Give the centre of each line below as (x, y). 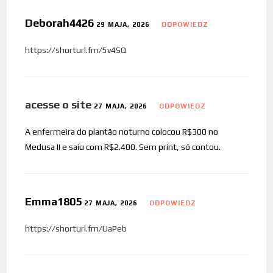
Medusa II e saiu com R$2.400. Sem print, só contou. (123, 147)
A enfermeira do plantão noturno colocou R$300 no (122, 132)
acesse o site (58, 105)
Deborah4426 (61, 23)
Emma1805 (55, 202)
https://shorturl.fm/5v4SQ (76, 50)
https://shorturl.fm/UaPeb (76, 229)
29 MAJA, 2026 (123, 25)
